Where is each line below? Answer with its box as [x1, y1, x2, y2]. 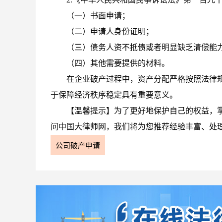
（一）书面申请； [66, 11, 130, 20]
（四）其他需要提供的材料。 [66, 59, 169, 67]
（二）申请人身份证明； [66, 27, 154, 36]
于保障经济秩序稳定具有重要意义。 [51, 91, 177, 99]
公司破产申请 [55, 142, 100, 150]
